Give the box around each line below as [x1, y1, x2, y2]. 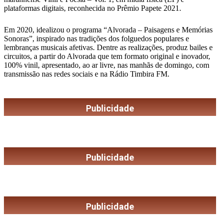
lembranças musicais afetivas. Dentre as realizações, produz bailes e [4, 43, 213, 52]
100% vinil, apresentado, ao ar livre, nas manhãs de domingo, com [4, 61, 209, 70]
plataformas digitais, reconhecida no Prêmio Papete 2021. [4, 4, 181, 13]
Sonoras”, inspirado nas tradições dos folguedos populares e [4, 34, 189, 43]
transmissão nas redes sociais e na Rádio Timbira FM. [4, 70, 169, 79]
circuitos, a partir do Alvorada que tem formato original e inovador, [4, 52, 210, 61]
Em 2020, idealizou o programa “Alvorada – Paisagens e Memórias [4, 26, 213, 34]
